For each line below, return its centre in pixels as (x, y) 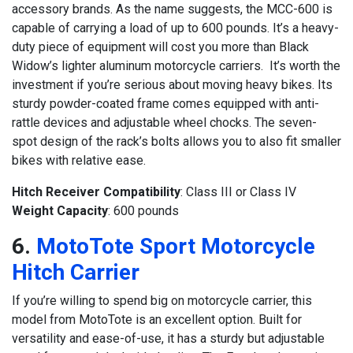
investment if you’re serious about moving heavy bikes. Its (172, 85)
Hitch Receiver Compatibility (96, 192)
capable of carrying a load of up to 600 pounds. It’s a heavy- (175, 28)
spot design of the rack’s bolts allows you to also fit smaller (176, 142)
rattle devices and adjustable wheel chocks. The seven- (164, 123)
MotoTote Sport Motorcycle (176, 247)
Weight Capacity (60, 211)
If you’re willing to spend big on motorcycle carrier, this (162, 301)
